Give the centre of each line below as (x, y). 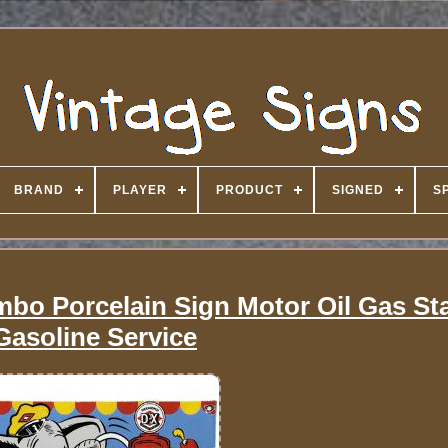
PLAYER (140, 190)
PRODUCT (249, 190)
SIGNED (358, 190)
